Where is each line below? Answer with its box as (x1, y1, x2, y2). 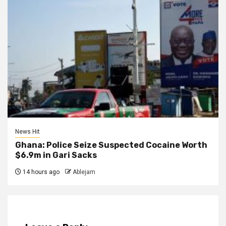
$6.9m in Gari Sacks (15, 150, 97, 160)
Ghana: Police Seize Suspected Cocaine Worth (15, 140, 207, 150)
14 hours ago (21, 168, 60, 176)
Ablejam (73, 168, 95, 176)
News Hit (15, 128, 40, 136)
